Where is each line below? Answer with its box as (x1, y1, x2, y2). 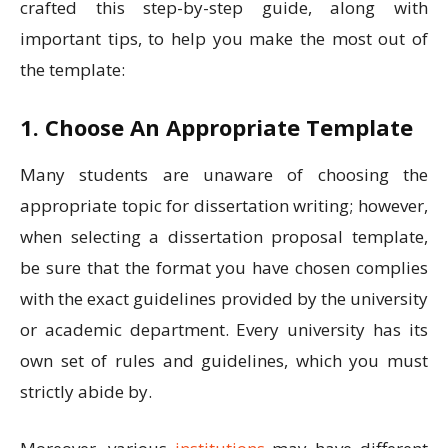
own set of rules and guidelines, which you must (20, 349, 428, 373)
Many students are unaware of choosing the (20, 163, 428, 187)
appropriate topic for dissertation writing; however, (20, 194, 428, 218)
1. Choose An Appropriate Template (20, 112, 419, 143)
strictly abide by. (20, 380, 156, 404)
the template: (20, 58, 125, 82)
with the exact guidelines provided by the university (20, 287, 428, 311)
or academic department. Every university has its (20, 318, 428, 342)
